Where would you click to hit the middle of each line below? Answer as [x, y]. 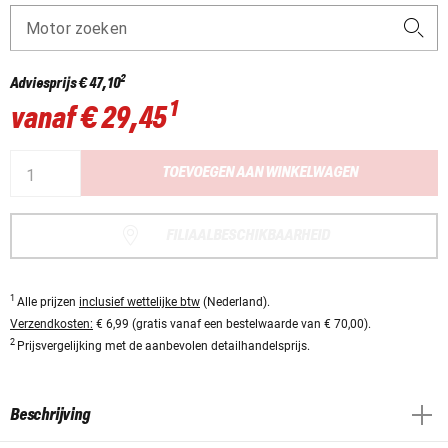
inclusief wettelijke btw [139, 301]
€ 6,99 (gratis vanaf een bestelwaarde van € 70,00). [232, 323]
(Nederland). [235, 301]
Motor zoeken [76, 29]
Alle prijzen [48, 301]
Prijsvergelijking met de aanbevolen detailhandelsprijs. [163, 345]
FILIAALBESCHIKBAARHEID [248, 235]
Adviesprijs [44, 84]
